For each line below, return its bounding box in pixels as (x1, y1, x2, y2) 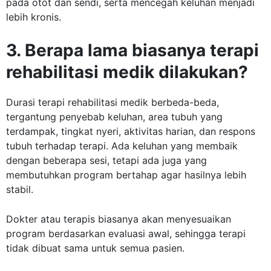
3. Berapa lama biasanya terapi (6, 40, 259, 61)
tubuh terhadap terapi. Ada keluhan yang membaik (6, 140, 238, 152)
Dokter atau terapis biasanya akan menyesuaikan (6, 213, 231, 226)
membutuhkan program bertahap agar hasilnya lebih (6, 169, 246, 181)
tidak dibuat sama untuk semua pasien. (6, 242, 184, 255)
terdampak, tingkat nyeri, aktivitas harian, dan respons (6, 125, 255, 138)
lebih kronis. (6, 11, 61, 24)
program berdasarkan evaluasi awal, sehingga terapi (6, 227, 246, 240)
